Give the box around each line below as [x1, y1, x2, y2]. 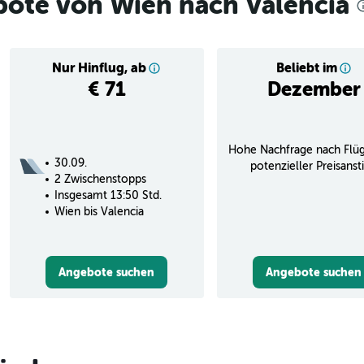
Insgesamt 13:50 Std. [54, 188, 162, 201]
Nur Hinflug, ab [52, 59, 146, 76]
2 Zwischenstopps [54, 172, 146, 185]
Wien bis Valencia [54, 205, 144, 218]
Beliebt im [275, 59, 337, 76]
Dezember [266, 77, 361, 101]
